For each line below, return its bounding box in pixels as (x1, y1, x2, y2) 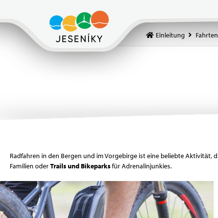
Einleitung (156, 31, 185, 39)
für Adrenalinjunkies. (110, 162, 172, 170)
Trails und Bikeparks (50, 162, 110, 170)
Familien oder (10, 162, 50, 170)
